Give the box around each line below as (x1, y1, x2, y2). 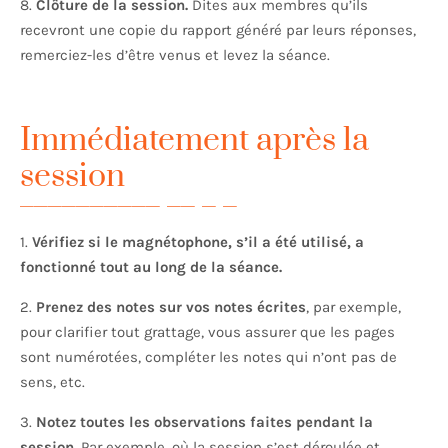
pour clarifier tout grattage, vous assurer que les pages (20, 323, 395, 342)
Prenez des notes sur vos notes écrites (36, 298, 306, 317)
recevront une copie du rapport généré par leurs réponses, (20, 21, 416, 40)
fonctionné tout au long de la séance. (20, 258, 282, 277)
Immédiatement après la (20, 120, 369, 162)
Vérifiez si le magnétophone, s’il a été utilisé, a (32, 233, 364, 252)
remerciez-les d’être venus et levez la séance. (20, 46, 330, 65)
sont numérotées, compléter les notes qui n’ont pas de (20, 348, 397, 367)
